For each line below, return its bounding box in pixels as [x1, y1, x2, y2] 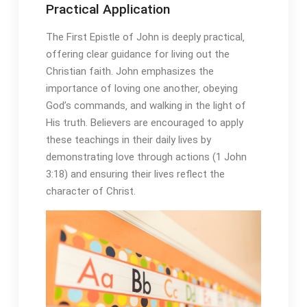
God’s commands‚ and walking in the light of [45, 99, 246, 112]
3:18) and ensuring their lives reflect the [45, 168, 225, 181]
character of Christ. [45, 185, 136, 198]
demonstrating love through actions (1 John [45, 151, 247, 164]
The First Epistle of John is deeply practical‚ [45, 31, 245, 44]
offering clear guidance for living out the [45, 48, 230, 61]
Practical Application [45, 1, 170, 18]
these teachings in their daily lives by [45, 134, 211, 147]
